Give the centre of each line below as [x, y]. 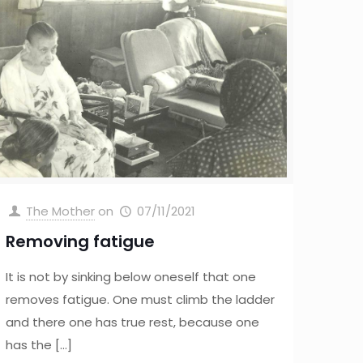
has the [29, 345]
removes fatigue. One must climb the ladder [141, 300]
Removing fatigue [81, 242]
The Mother [61, 211]
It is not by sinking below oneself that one [131, 277]
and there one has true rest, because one [133, 322]
